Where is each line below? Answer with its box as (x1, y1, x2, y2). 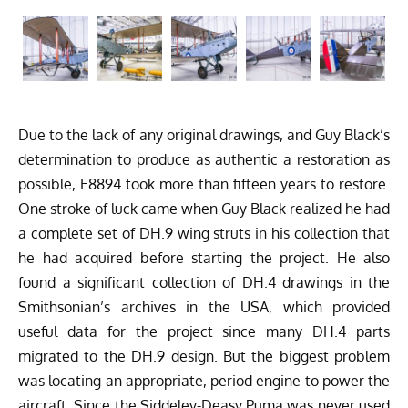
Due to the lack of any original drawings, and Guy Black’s (18, 126, 390, 145)
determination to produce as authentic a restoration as (18, 150, 390, 169)
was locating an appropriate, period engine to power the (18, 372, 390, 391)
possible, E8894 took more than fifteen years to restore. (18, 175, 390, 194)
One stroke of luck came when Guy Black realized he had (18, 199, 390, 219)
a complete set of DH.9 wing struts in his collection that (18, 224, 390, 243)
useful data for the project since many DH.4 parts (18, 322, 390, 342)
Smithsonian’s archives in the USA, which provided (18, 298, 390, 317)
